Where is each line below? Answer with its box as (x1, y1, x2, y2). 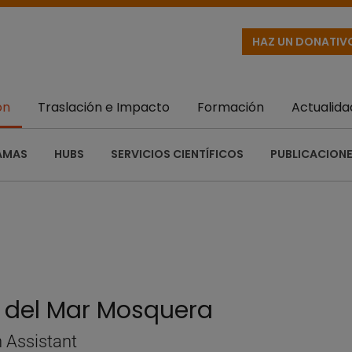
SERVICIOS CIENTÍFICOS (111, 146, 244, 162)
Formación (197, 98, 264, 116)
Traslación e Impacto (38, 98, 170, 116)
